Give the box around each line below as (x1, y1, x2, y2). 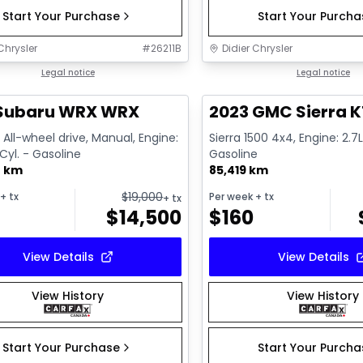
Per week (209, 189, 254, 203)
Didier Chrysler (222, 41, 293, 56)
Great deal (218, 66, 277, 81)
